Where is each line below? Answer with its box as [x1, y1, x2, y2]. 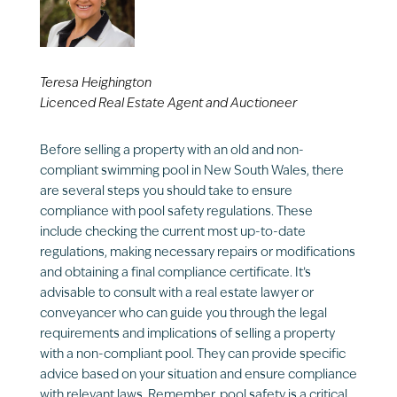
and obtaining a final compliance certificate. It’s [39, 267, 311, 281]
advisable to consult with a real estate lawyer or [39, 287, 314, 301]
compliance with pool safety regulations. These [39, 206, 313, 220]
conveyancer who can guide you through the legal [39, 307, 327, 322]
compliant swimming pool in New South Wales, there [39, 165, 344, 179]
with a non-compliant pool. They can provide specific [39, 348, 346, 362]
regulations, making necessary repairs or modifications [39, 246, 355, 261]
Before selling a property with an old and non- [39, 144, 304, 159]
